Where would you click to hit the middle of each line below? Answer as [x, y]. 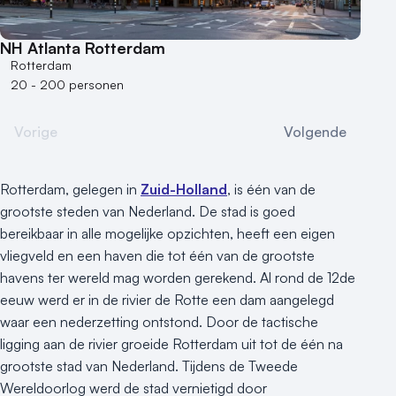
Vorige [36, 132]
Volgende [315, 132]
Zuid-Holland [184, 190]
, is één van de [271, 190]
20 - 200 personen [67, 85]
